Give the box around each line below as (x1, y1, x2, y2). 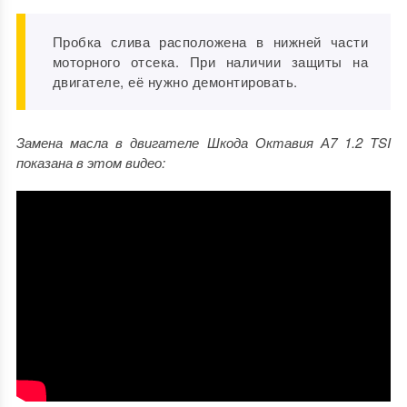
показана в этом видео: (15, 153, 165, 173)
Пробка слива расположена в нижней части (52, 32, 369, 52)
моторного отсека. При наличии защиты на (52, 52, 369, 72)
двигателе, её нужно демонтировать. (52, 72, 298, 92)
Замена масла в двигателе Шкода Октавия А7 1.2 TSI (15, 133, 392, 153)
